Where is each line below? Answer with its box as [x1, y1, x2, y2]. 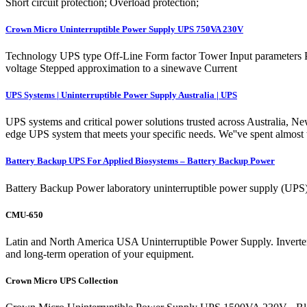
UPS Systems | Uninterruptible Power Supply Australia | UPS [5, 90, 237, 101]
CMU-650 [5, 209, 43, 220]
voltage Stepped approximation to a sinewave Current [5, 62, 237, 74]
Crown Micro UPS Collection [5, 275, 118, 286]
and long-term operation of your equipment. [5, 247, 194, 260]
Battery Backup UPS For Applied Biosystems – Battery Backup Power [5, 156, 275, 167]
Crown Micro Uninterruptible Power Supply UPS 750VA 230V [5, 23, 243, 34]
